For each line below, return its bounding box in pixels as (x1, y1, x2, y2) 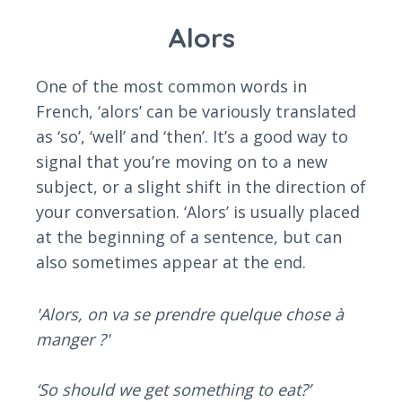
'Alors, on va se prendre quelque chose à (36, 303, 344, 326)
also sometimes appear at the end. (36, 251, 306, 274)
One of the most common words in (36, 75, 307, 98)
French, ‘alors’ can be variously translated (36, 100, 356, 123)
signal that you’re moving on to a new (36, 151, 328, 173)
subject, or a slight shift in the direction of (36, 176, 366, 198)
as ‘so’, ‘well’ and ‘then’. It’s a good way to (36, 126, 348, 148)
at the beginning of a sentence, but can (36, 226, 342, 249)
